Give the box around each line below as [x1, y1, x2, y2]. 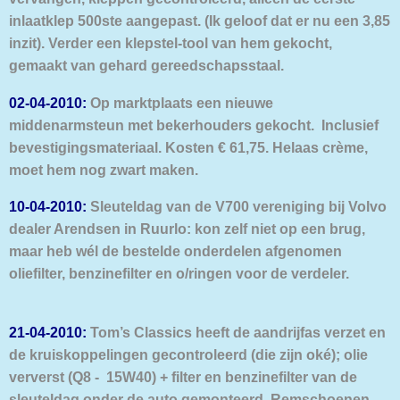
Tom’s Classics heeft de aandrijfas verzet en [87, 324, 386, 341]
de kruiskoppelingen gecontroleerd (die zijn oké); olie [9, 346, 368, 363]
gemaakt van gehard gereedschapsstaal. [9, 57, 284, 74]
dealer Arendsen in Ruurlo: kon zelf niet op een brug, [9, 220, 365, 237]
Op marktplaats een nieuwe [87, 94, 273, 111]
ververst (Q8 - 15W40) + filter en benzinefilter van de [9, 369, 357, 386]
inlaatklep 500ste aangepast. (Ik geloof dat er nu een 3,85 [9, 12, 390, 29]
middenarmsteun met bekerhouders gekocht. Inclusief [9, 116, 379, 133]
